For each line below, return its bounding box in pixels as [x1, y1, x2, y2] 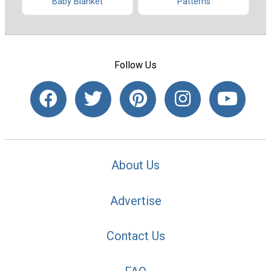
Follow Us [114, 59, 157, 71]
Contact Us [106, 229, 165, 244]
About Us [111, 157, 160, 172]
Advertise [109, 193, 162, 208]
